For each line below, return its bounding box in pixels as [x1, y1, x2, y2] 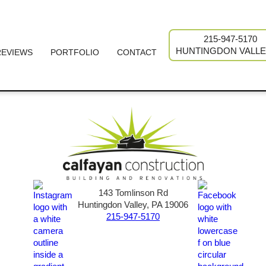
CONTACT [116, 47, 157, 57]
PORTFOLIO [50, 47, 99, 57]
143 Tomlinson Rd [98, 187, 168, 198]
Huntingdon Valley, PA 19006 [78, 199, 188, 210]
